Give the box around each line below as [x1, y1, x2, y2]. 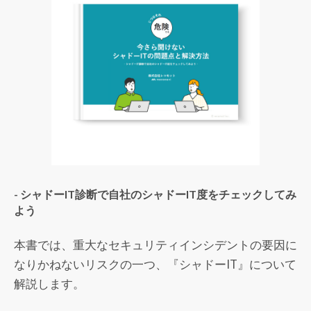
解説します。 [14, 276, 85, 291]
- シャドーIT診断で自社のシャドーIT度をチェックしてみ [14, 187, 296, 201]
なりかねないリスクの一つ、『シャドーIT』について [14, 256, 296, 271]
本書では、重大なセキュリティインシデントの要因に [14, 237, 297, 252]
